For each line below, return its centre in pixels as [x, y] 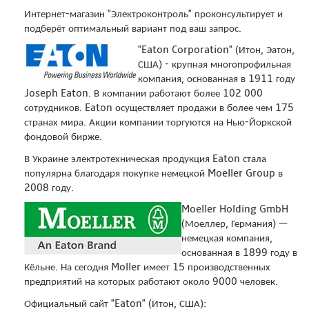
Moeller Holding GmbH [235, 209]
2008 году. [49, 187]
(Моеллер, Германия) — [235, 224]
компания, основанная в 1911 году [217, 79]
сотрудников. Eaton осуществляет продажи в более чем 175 [159, 108]
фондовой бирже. [63, 137]
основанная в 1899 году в [239, 253]
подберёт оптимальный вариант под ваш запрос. [133, 28]
